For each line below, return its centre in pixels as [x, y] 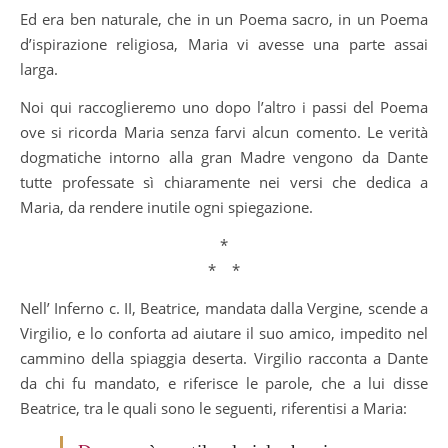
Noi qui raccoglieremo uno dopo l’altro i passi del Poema [224, 106]
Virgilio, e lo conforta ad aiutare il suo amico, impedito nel [224, 332]
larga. [39, 68]
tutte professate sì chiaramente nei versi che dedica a [224, 181]
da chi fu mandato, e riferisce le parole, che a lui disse [224, 382]
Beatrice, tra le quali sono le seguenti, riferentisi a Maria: [213, 407]
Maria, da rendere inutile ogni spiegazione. [166, 206]
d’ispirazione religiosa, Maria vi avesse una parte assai [224, 43]
